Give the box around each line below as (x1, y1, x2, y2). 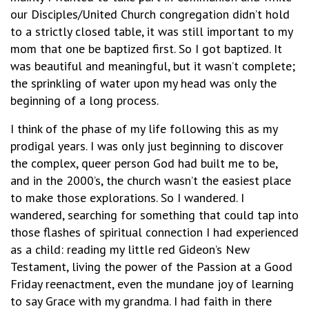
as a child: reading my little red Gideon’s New (10, 241, 250, 257)
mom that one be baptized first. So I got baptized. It (10, 40, 282, 57)
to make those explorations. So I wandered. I (10, 189, 244, 206)
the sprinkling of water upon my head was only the (10, 74, 277, 91)
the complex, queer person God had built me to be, (10, 154, 277, 171)
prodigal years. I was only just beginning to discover (10, 137, 283, 154)
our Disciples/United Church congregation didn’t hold (10, 6, 290, 22)
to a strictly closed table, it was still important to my (10, 23, 292, 39)
